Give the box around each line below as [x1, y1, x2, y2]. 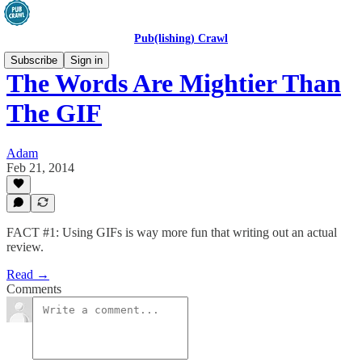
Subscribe [11, 54, 57, 66]
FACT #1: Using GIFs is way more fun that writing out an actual [6, 225, 337, 239]
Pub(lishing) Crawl [134, 32, 228, 44]
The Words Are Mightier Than [6, 69, 341, 99]
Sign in [70, 54, 103, 66]
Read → [6, 267, 49, 281]
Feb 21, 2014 [6, 160, 74, 175]
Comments [6, 282, 61, 296]
